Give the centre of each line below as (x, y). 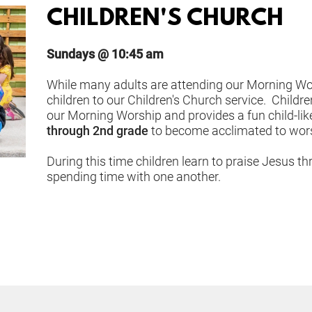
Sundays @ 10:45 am (105, 54)
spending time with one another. (133, 177)
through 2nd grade (97, 131)
